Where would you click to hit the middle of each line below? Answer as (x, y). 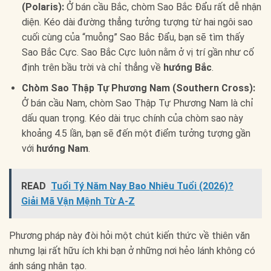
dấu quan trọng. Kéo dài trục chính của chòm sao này (132, 119)
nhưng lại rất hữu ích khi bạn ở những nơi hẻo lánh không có (132, 250)
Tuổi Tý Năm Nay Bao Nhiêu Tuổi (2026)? (142, 186)
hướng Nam (62, 149)
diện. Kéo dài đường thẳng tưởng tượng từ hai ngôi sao (137, 22)
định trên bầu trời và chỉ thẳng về (92, 67)
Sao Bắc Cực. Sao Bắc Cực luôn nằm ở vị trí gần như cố (138, 52)
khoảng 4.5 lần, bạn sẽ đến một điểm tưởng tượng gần (136, 134)
